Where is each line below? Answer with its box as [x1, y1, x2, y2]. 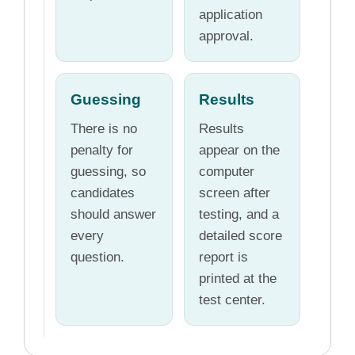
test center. [199, 292, 265, 307]
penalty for [71, 142, 133, 158]
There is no [71, 120, 137, 136]
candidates [71, 185, 135, 200]
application [199, 6, 262, 22]
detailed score [199, 227, 282, 243]
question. [71, 249, 124, 265]
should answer [71, 206, 156, 222]
